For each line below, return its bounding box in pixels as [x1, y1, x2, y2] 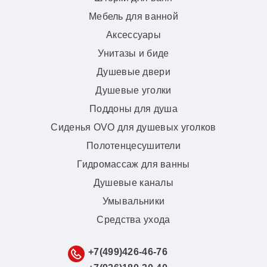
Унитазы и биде [98, 48, 169, 58]
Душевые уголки [95, 85, 172, 95]
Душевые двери [97, 67, 170, 77]
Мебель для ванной [88, 11, 179, 21]
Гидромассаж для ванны [77, 159, 190, 169]
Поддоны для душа [89, 104, 178, 114]
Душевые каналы [93, 178, 174, 188]
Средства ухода [97, 215, 170, 225]
